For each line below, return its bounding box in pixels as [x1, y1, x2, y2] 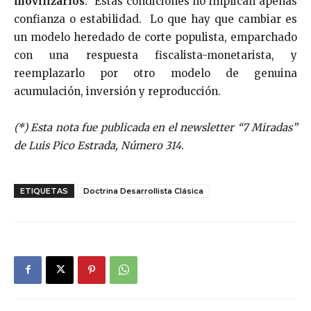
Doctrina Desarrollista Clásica [83, 185, 203, 196]
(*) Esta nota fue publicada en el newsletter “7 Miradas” [14, 120, 297, 134]
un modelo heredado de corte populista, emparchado [14, 30, 297, 44]
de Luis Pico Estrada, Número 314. [14, 138, 184, 152]
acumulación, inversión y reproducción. [14, 84, 221, 98]
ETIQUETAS [20, 185, 68, 196]
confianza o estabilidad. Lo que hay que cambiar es [14, 12, 297, 26]
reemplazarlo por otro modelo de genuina [14, 66, 297, 80]
